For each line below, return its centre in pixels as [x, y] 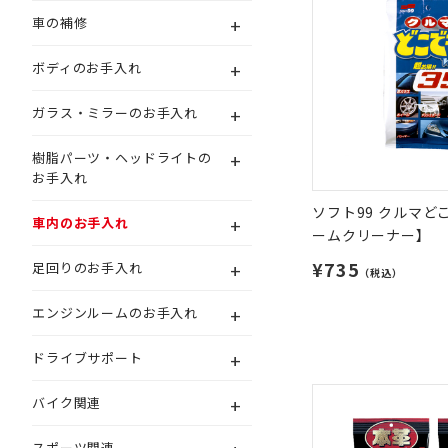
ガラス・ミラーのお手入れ [115, 112]
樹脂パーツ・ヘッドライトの [122, 157]
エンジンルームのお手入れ [115, 312]
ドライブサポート [87, 357]
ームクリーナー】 [371, 235]
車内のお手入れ [80, 222]
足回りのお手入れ [87, 267]
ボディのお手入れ [87, 67]
